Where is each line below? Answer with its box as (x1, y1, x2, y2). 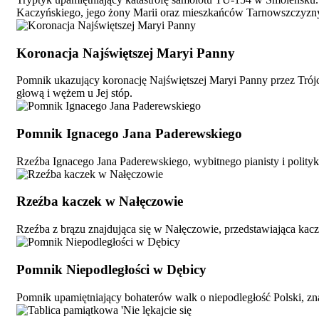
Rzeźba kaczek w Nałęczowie (16, 194, 183, 209)
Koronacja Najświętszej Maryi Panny (16, 45, 235, 61)
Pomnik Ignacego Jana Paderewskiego (16, 126, 242, 142)
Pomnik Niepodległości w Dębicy (16, 261, 206, 277)
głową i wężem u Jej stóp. (16, 87, 132, 100)
